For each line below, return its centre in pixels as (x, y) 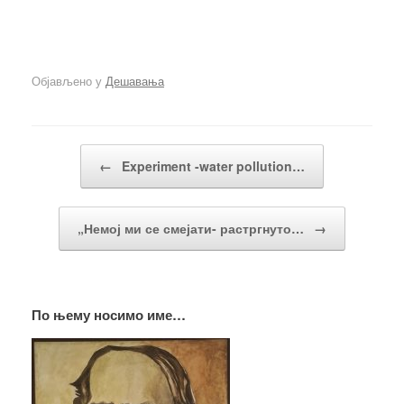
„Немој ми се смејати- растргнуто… (193, 228)
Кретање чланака (79, 152)
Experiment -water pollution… (211, 165)
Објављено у (69, 80)
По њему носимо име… (109, 314)
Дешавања (135, 80)
